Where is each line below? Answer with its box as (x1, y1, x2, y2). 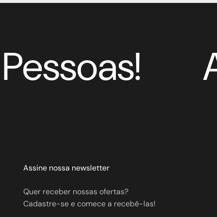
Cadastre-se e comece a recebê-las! (23, 199, 155, 209)
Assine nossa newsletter (23, 163, 109, 173)
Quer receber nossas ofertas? (23, 186, 128, 197)
